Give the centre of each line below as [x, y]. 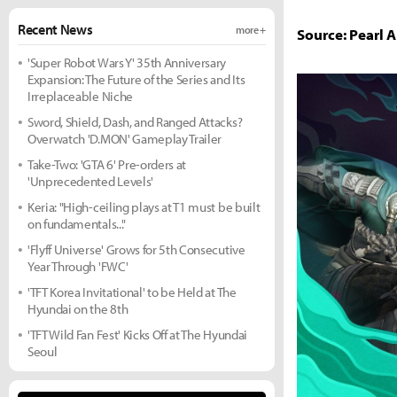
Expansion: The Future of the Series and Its [136, 79]
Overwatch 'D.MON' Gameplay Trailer [125, 139]
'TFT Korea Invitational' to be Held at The [132, 292]
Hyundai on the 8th [78, 309]
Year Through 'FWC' [78, 266]
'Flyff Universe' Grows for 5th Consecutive [136, 249]
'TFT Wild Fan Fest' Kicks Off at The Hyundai [137, 335]
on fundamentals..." [77, 224]
